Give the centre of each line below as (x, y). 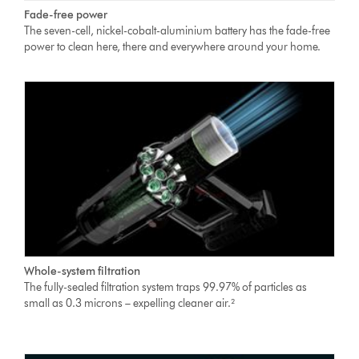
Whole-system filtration (83, 272)
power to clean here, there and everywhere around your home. (173, 47)
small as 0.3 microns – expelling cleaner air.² (130, 304)
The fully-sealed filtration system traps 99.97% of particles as (166, 288)
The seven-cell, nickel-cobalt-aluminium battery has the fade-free (177, 31)
